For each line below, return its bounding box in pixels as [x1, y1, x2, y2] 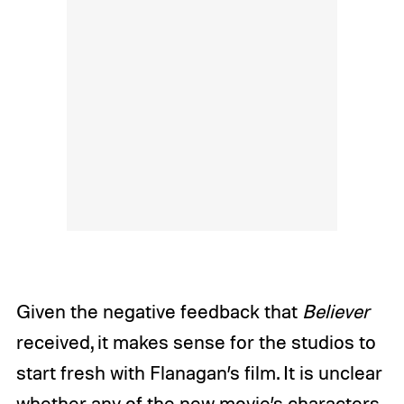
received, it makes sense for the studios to [15, 330, 376, 354]
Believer [301, 299, 370, 324]
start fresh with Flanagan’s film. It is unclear [15, 361, 382, 385]
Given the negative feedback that [15, 299, 302, 324]
